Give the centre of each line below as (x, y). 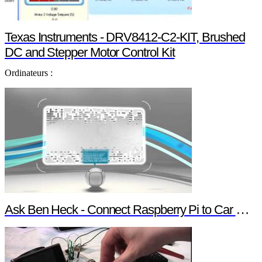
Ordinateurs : (29, 73)
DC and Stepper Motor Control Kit (90, 52)
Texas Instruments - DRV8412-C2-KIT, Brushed (125, 37)
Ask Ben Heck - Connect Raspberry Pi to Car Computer (120, 210)
